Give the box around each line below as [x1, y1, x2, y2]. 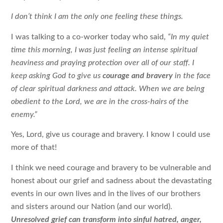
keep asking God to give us [11, 71, 103, 80]
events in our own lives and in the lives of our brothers [11, 189, 201, 198]
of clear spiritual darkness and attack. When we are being [11, 84, 205, 93]
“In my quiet [168, 32, 210, 41]
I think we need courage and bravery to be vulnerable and [11, 163, 212, 172]
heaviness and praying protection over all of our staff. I [11, 58, 195, 67]
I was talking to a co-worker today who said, [11, 32, 168, 41]
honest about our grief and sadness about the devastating [11, 176, 212, 185]
